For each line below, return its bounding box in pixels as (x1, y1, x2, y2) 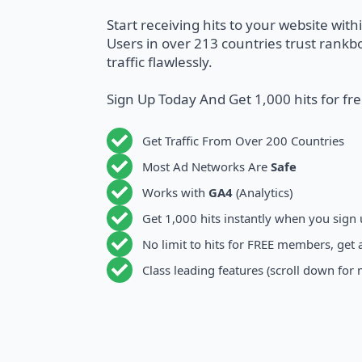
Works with (142, 184, 208, 200)
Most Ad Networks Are (142, 158, 271, 175)
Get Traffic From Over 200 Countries (142, 133, 344, 149)
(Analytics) (233, 184, 293, 200)
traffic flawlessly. (107, 53, 213, 71)
